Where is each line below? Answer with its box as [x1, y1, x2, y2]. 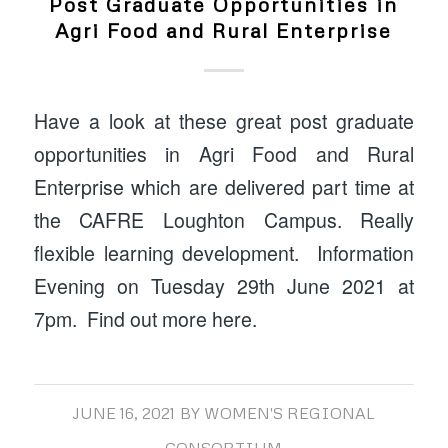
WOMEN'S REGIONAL [204, 403, 376, 424]
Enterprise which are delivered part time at [33, 172, 415, 201]
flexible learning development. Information [33, 238, 415, 267]
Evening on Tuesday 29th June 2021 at [33, 271, 415, 300]
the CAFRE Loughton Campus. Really [33, 205, 415, 234]
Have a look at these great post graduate [33, 106, 415, 135]
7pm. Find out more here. [33, 304, 267, 333]
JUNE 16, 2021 [72, 403, 176, 424]
